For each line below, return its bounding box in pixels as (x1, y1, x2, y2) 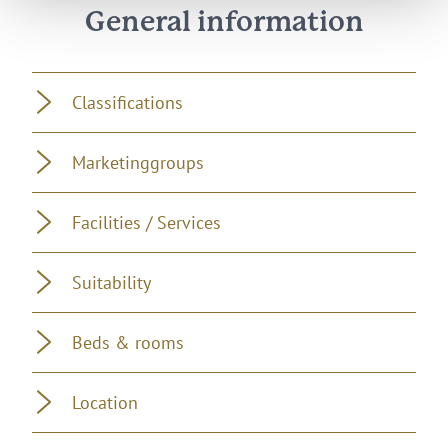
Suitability (72, 270, 151, 294)
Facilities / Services (72, 210, 221, 234)
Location (72, 390, 138, 414)
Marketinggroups (72, 150, 204, 174)
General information (84, 9, 364, 36)
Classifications (72, 90, 183, 114)
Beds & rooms (72, 330, 184, 354)
